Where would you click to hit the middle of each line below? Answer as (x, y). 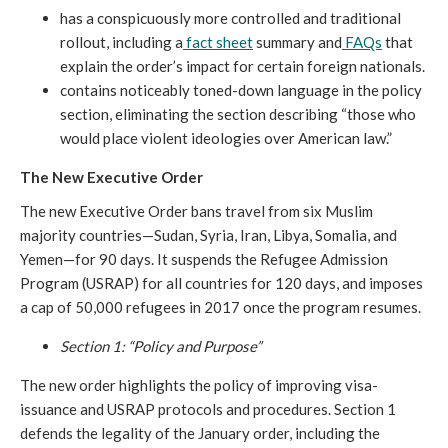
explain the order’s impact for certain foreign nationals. (242, 66)
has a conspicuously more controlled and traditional (230, 18)
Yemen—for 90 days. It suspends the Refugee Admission (204, 259)
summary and (297, 42)
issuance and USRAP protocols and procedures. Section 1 (208, 409)
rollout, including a (121, 42)
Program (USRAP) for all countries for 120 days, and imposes (221, 283)
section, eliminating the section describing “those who (238, 114)
